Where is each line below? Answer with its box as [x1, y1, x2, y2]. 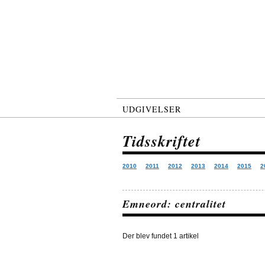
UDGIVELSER [122, 104, 181, 115]
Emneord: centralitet [122, 196, 226, 211]
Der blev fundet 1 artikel [122, 232, 199, 240]
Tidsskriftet [122, 130, 201, 151]
